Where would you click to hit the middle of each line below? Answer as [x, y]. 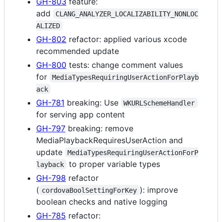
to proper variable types [113, 164]
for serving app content [81, 114]
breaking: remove [99, 128]
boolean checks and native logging [102, 201]
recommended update [78, 51]
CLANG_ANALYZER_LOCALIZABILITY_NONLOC [127, 14]
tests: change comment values [125, 65]
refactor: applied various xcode [127, 39]
